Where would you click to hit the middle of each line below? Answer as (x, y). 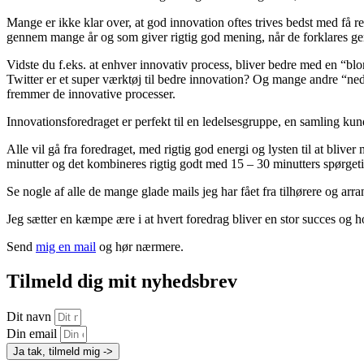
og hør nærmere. (140, 246)
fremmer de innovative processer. (91, 93)
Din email (33, 333)
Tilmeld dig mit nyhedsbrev (122, 281)
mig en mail (66, 246)
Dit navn (30, 316)
